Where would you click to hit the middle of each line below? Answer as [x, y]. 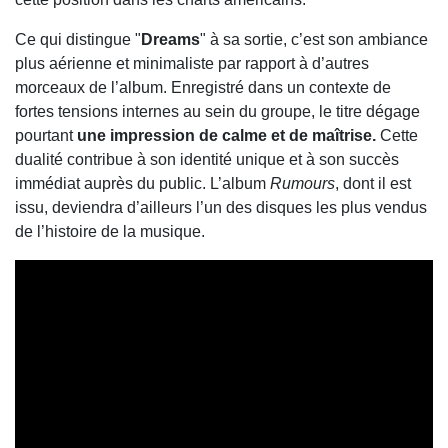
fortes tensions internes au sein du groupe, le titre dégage [217, 112]
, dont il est [373, 184]
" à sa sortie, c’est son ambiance [314, 40]
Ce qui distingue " [78, 40]
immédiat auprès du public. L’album [142, 184]
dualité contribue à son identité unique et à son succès [207, 160]
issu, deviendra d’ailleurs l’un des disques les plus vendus [221, 208]
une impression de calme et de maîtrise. [226, 136]
